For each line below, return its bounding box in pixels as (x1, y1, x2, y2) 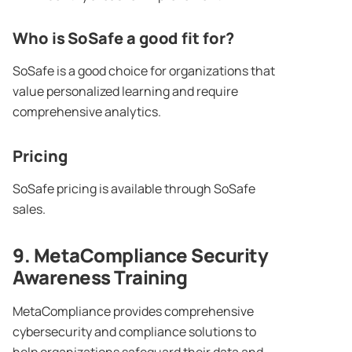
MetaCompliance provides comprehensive (13, 302, 254, 321)
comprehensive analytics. (13, 103, 163, 121)
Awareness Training (13, 264, 187, 291)
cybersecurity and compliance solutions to (13, 323, 256, 341)
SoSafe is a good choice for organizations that (13, 62, 275, 80)
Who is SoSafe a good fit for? (13, 27, 234, 49)
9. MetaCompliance (13, 242, 191, 269)
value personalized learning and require (13, 82, 238, 101)
